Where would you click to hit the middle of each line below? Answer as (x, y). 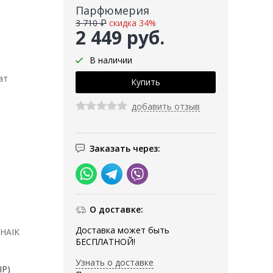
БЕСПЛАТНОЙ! (105, 242)
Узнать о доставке (115, 263)
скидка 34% (133, 23)
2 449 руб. (120, 38)
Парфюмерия (112, 11)
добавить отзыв (166, 107)
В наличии (111, 60)
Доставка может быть (122, 230)
